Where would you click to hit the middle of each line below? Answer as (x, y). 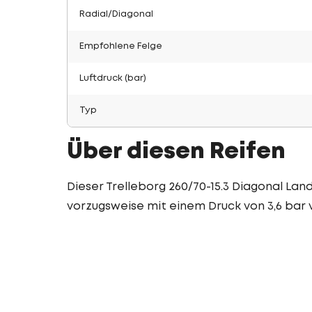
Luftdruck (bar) (113, 78)
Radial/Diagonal (116, 14)
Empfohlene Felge (121, 46)
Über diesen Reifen (176, 152)
